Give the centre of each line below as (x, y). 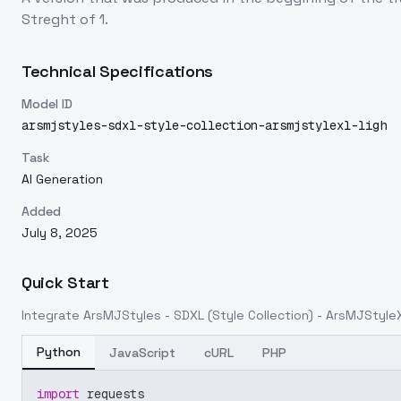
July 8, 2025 (60, 233)
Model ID (47, 104)
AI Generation (62, 179)
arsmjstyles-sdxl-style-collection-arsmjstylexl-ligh (204, 125)
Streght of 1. (65, 19)
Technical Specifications (118, 71)
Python (59, 352)
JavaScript (142, 353)
